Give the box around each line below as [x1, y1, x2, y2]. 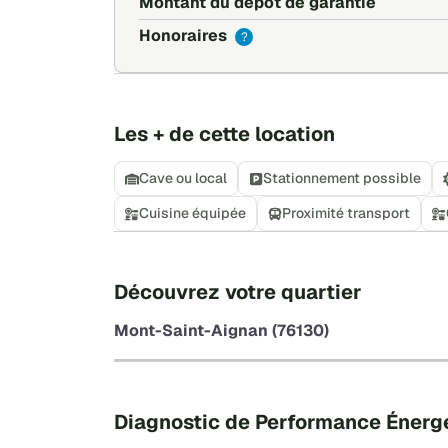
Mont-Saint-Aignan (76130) [114, 320, 329, 342]
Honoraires [139, 25, 231, 47]
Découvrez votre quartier [114, 279, 362, 306]
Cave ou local [139, 169, 227, 188]
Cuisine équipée [139, 204, 246, 223]
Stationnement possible [263, 169, 421, 188]
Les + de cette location [114, 121, 335, 148]
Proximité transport [282, 204, 410, 223]
